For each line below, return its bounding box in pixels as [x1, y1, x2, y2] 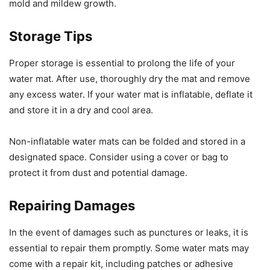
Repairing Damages [9, 197, 135, 213]
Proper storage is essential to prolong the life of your [9, 57, 235, 69]
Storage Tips [9, 28, 92, 44]
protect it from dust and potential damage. [9, 166, 187, 178]
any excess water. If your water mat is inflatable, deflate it [9, 88, 253, 100]
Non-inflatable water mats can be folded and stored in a [9, 135, 245, 147]
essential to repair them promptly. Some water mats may [9, 242, 249, 254]
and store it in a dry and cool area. [9, 104, 153, 116]
